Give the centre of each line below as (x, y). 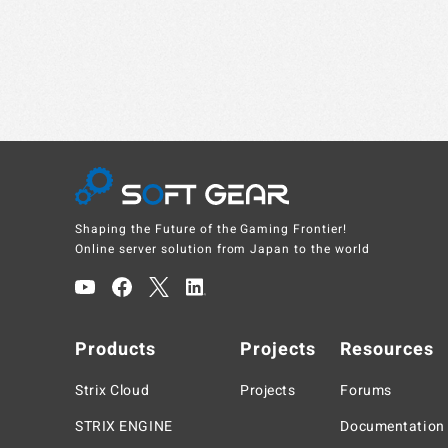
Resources (387, 350)
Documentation (392, 427)
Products (115, 350)
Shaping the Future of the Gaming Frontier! (211, 229)
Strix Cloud (112, 391)
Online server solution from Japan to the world (223, 249)
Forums (366, 391)
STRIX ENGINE (124, 427)
